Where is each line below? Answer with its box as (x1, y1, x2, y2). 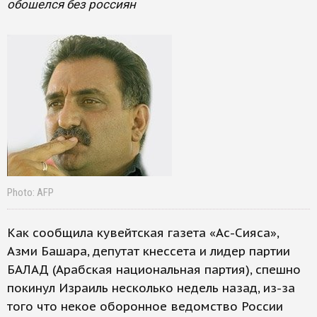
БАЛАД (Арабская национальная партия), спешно (7, 262, 301, 277)
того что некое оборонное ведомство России (7, 299, 283, 314)
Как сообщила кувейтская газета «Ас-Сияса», (7, 225, 279, 241)
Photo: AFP (7, 186, 54, 199)
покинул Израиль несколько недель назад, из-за (7, 280, 295, 296)
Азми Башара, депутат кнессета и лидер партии (7, 243, 290, 259)
